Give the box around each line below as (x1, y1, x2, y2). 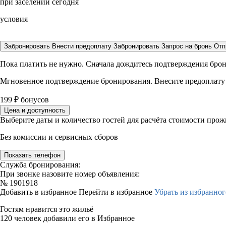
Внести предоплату (52, 42, 114, 50)
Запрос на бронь (161, 42, 212, 50)
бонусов (19, 95, 49, 104)
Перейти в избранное (79, 188, 154, 196)
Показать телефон (4, 151, 61, 159)
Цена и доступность (4, 106, 66, 114)
